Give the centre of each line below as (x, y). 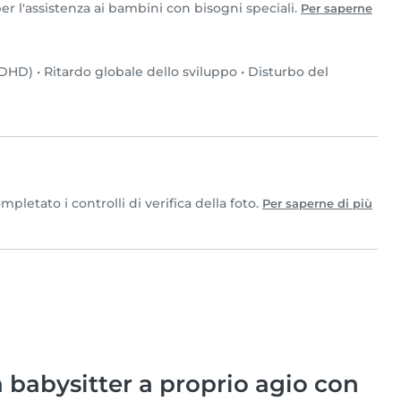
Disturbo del (288, 72)
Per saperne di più (317, 204)
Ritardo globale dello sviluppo (141, 72)
